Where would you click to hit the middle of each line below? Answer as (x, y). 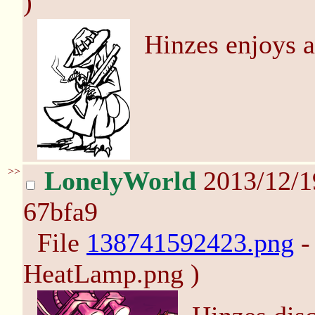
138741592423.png (190, 243)
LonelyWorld (120, 181)
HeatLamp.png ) (111, 274)
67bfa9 (60, 212)
